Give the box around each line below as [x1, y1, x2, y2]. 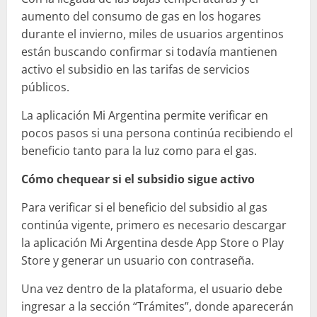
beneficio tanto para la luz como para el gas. [21, 142, 257, 158]
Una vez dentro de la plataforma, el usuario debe [21, 280, 282, 296]
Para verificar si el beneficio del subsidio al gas [21, 199, 267, 215]
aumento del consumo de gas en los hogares [21, 8, 261, 24]
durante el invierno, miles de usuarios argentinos [21, 25, 284, 42]
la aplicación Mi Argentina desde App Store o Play [21, 234, 284, 250]
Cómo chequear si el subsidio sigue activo [21, 171, 255, 187]
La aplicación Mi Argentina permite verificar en [21, 107, 268, 123]
